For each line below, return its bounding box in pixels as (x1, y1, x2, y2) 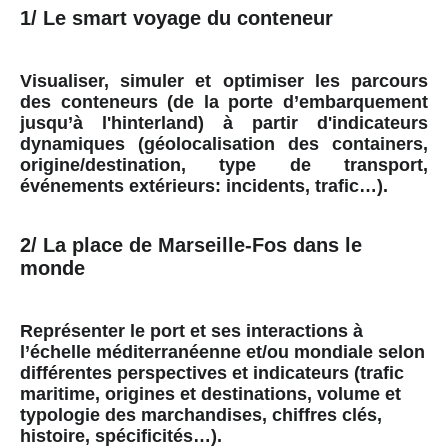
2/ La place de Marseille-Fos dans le (20, 233, 362, 256)
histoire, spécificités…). (20, 425, 222, 446)
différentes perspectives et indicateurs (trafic (20, 362, 404, 383)
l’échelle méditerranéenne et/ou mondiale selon (20, 341, 425, 362)
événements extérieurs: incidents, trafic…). (20, 175, 388, 196)
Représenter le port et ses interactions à (20, 320, 363, 341)
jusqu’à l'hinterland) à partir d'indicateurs (20, 112, 428, 133)
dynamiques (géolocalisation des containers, (20, 133, 428, 154)
